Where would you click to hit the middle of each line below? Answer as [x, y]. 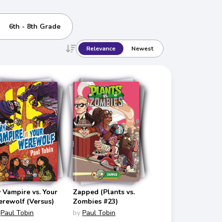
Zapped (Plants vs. [104, 192]
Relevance [101, 48]
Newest [142, 48]
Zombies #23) [95, 202]
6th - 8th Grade [34, 26]
